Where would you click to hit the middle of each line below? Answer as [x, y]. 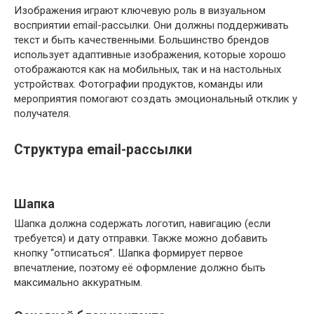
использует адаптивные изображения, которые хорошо [150, 55]
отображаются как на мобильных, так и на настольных [148, 70]
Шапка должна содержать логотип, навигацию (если [142, 224]
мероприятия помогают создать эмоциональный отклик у [156, 99]
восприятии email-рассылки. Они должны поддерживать [151, 26]
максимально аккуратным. [78, 283]
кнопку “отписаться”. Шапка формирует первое [129, 253]
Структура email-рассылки [103, 149]
